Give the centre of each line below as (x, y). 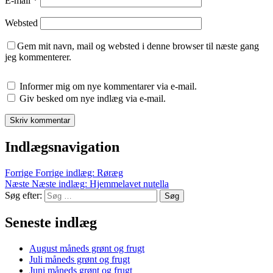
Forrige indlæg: (65, 173)
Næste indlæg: (59, 184)
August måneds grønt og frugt (87, 249)
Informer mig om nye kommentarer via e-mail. (108, 87)
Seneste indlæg (51, 223)
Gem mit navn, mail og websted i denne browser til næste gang (138, 46)
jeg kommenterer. (38, 57)
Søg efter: (23, 196)
